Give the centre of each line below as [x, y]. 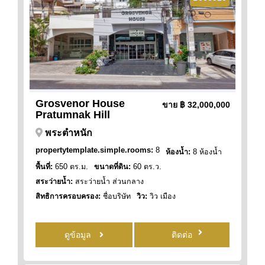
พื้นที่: [44, 167]
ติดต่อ [182, 235]
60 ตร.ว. [146, 167]
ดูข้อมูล [79, 235]
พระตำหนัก [69, 132]
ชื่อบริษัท [116, 196]
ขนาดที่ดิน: [112, 167]
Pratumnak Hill [73, 114]
